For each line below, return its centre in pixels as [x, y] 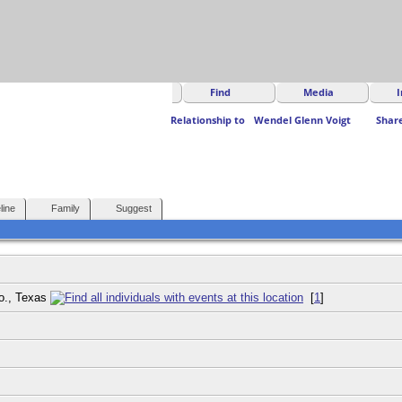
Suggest [134, 208]
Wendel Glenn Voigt [303, 120]
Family [66, 208]
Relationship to [208, 120]
